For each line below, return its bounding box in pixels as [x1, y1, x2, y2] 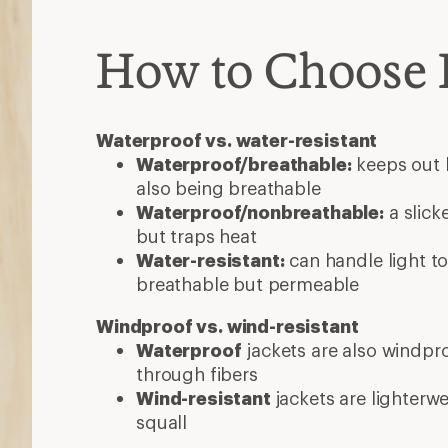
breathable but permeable [136, 273, 360, 295]
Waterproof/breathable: [136, 153, 352, 175]
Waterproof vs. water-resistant [96, 129, 378, 151]
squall [136, 411, 188, 433]
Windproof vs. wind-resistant [96, 315, 359, 337]
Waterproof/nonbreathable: [136, 201, 384, 223]
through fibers [136, 363, 258, 385]
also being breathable [136, 177, 321, 199]
